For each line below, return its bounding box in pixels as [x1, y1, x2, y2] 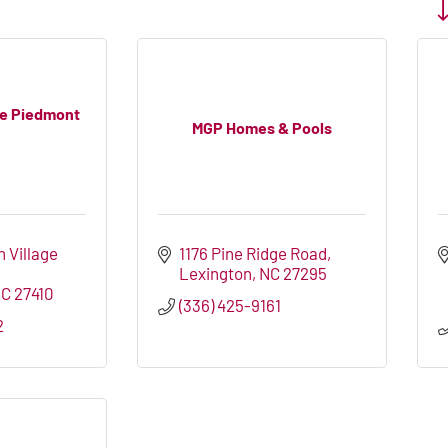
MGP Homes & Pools [192, 117, 332, 137]
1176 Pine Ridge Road [179, 243, 328, 264]
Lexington [179, 263, 253, 284]
